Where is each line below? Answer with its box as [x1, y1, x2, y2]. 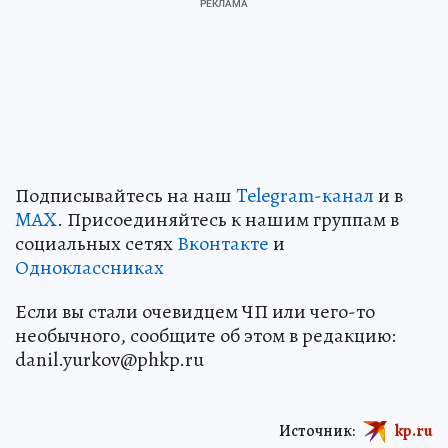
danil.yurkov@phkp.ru [15, 345, 204, 373]
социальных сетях [15, 229, 177, 257]
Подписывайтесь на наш [15, 181, 236, 209]
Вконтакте [177, 229, 269, 257]
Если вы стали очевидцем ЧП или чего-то [15, 297, 375, 325]
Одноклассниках [15, 253, 164, 281]
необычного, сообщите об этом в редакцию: [15, 321, 396, 349]
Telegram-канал [236, 181, 374, 209]
